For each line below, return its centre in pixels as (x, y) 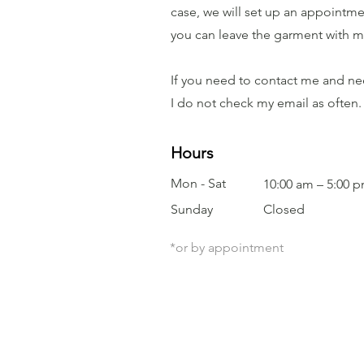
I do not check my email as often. (266, 103)
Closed (284, 209)
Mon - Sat (198, 183)
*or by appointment (227, 247)
